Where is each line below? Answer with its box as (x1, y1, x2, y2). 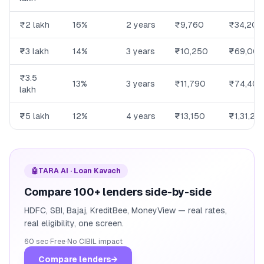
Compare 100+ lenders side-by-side (24, 186, 212, 199)
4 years (126, 111, 156, 121)
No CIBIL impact (67, 237, 123, 246)
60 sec (24, 237, 48, 246)
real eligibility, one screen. (24, 219, 124, 229)
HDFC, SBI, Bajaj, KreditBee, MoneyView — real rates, (24, 206, 227, 216)
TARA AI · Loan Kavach (38, 167, 121, 176)
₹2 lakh (19, 20, 49, 30)
